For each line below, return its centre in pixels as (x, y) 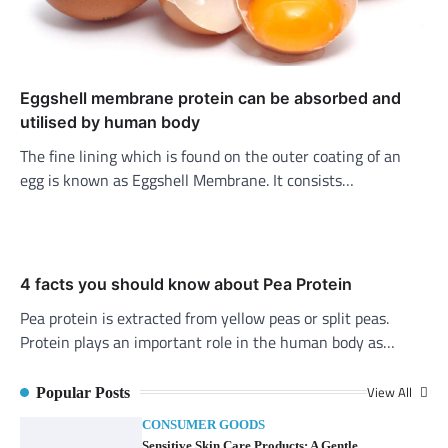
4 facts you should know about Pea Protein (186, 283)
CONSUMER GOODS (204, 424)
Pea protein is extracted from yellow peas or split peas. (204, 317)
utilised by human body (110, 121)
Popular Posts (83, 392)
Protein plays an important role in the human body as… (207, 341)
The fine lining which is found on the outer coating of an (210, 155)
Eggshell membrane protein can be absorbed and (210, 97)
